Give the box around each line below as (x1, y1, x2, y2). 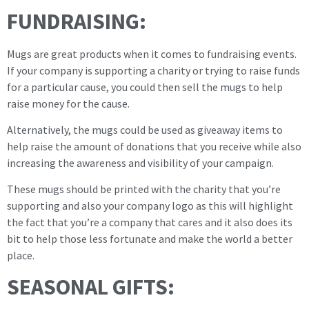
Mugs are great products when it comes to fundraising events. (7, 46, 297, 61)
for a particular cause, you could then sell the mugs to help (7, 79, 283, 94)
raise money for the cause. (7, 96, 130, 110)
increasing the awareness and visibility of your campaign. (7, 155, 274, 170)
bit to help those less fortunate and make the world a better (7, 232, 292, 246)
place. (7, 248, 34, 263)
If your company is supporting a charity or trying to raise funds (7, 63, 300, 77)
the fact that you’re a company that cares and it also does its (7, 215, 292, 230)
